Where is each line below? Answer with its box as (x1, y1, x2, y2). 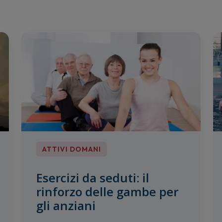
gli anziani (36, 197, 96, 214)
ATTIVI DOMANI (42, 145, 101, 154)
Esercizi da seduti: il (36, 169, 149, 186)
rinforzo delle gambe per (36, 183, 178, 200)
